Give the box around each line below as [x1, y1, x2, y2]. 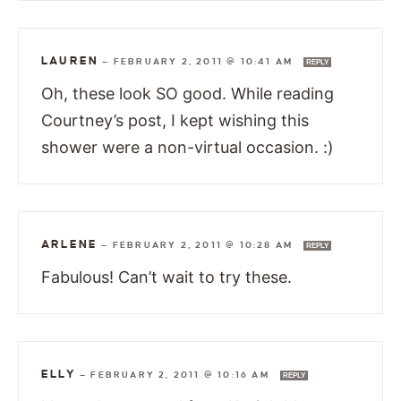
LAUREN [41, 54, 99, 67]
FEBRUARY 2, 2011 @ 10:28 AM [112, 239, 297, 250]
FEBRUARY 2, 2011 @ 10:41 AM [113, 55, 297, 66]
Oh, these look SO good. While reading [41, 83, 334, 103]
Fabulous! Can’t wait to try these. [41, 267, 292, 286]
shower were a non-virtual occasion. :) [41, 137, 334, 157]
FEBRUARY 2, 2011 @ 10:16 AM [90, 369, 274, 380]
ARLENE [41, 237, 98, 251]
